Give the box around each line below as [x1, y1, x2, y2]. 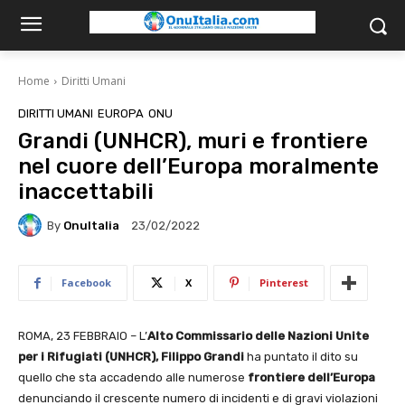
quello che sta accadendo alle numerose [18, 371, 248, 384]
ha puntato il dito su [247, 350, 358, 363]
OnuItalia [63, 218, 119, 232]
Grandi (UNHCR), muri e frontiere [18, 128, 368, 154]
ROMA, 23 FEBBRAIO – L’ [18, 329, 147, 343]
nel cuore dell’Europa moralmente [18, 154, 379, 179]
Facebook [61, 276, 111, 289]
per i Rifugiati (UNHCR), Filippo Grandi [18, 350, 247, 363]
